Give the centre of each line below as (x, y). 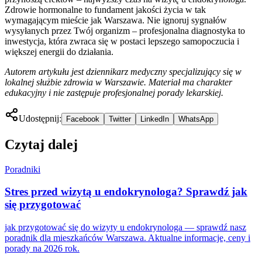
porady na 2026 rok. (42, 249)
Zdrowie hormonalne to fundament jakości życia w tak (105, 9)
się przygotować (43, 205)
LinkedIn (155, 119)
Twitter (120, 119)
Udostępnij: (40, 118)
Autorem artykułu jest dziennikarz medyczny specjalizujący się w (123, 71)
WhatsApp (196, 119)
